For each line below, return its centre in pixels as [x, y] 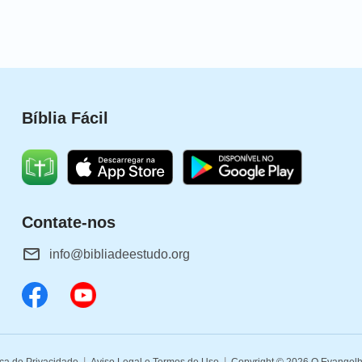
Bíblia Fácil [65, 118]
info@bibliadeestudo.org [119, 255]
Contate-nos [68, 223]
